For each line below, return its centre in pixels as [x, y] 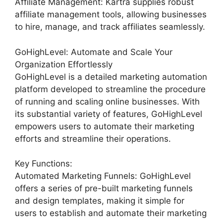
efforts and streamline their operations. [93, 139]
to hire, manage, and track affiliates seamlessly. [110, 27]
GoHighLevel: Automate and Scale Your [94, 52]
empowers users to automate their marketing [105, 126]
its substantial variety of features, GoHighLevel [109, 114]
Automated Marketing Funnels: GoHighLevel [103, 176]
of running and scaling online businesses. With [107, 101]
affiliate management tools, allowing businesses [111, 14]
